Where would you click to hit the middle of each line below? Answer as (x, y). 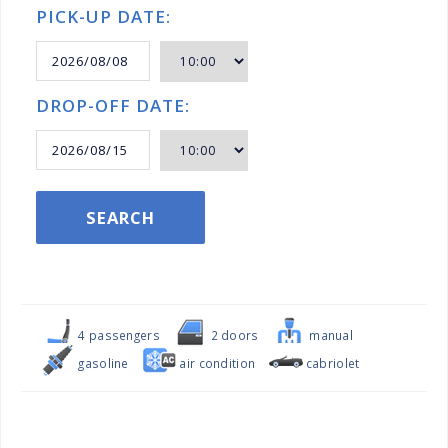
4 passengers (117, 335)
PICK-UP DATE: (103, 16)
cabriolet (331, 363)
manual (329, 335)
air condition (216, 363)
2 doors (233, 335)
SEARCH (120, 217)
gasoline (102, 363)
